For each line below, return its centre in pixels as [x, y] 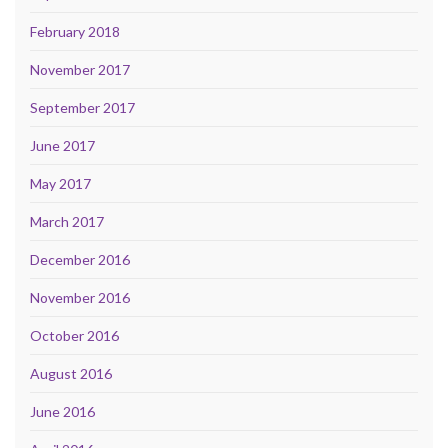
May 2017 [60, 183]
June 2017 [62, 145]
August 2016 [71, 373]
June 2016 [62, 411]
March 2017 [67, 221]
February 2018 [75, 31]
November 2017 [80, 69]
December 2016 [80, 259]
